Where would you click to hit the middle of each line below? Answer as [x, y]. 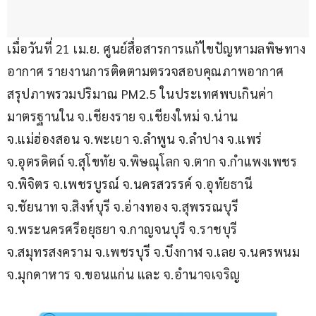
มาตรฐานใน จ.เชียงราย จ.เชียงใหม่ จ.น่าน [124, 116]
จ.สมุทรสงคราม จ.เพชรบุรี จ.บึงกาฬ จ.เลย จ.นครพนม [155, 252]
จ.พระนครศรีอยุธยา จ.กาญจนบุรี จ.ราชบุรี [124, 229]
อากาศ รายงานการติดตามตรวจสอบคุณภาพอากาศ [147, 71]
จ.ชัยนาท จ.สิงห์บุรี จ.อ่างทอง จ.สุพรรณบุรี [124, 207]
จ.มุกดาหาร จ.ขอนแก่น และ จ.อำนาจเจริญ [124, 274]
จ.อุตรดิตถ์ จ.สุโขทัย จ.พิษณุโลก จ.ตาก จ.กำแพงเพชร [154, 162]
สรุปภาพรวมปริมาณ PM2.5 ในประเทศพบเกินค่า [140, 94]
